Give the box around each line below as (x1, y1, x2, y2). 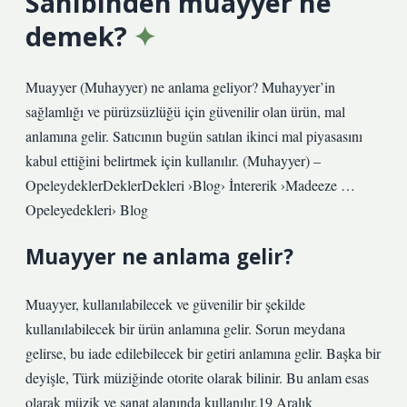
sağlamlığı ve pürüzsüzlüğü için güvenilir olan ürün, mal (25, 102, 345, 121)
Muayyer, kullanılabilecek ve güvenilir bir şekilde (25, 294, 305, 313)
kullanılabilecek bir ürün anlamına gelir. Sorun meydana (25, 319, 345, 338)
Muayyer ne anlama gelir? (25, 243, 293, 271)
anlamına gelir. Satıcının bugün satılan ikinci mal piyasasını (25, 126, 362, 145)
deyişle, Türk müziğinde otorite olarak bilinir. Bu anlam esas (25, 368, 369, 387)
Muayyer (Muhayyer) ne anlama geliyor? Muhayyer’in (25, 77, 335, 96)
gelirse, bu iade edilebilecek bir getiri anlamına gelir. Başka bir (25, 343, 381, 362)
